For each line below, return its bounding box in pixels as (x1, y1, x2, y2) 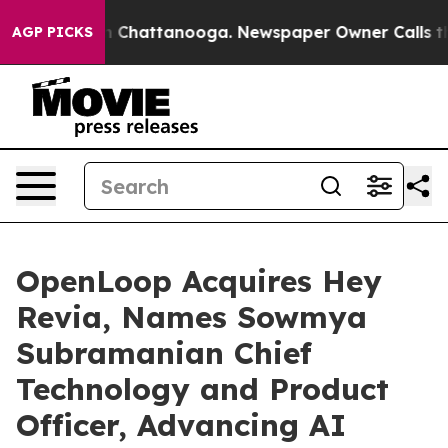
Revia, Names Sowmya (16, 298, 367, 336)
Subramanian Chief (16, 334, 312, 372)
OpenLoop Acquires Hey (16, 262, 382, 300)
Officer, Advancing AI (16, 406, 346, 444)
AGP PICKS (12, 23, 93, 41)
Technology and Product (16, 370, 389, 408)
